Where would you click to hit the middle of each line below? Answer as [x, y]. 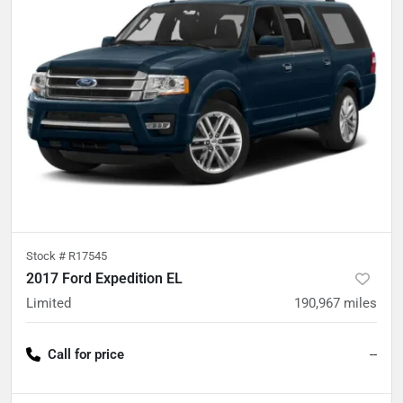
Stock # [47, 255]
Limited [49, 303]
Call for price [86, 354]
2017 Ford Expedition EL [104, 278]
